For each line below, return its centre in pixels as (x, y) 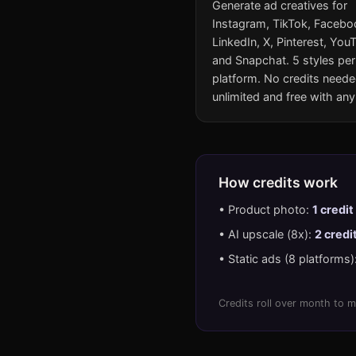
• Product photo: (265, 209)
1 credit (333, 209)
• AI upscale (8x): (267, 234)
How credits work (278, 182)
